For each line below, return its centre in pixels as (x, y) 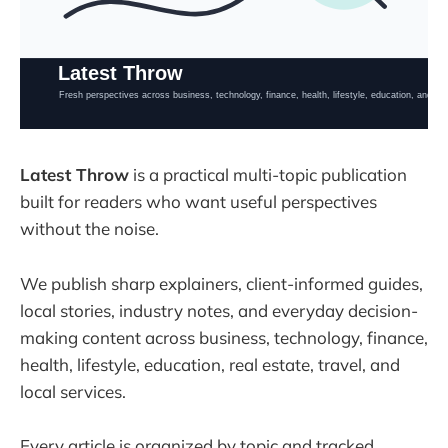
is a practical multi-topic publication (268, 175)
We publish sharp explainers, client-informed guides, (221, 283)
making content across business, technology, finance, (224, 337)
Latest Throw (74, 175)
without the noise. (89, 229)
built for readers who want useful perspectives (198, 202)
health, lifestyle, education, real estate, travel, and (210, 364)
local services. (73, 391)
